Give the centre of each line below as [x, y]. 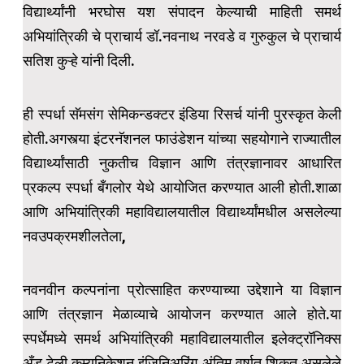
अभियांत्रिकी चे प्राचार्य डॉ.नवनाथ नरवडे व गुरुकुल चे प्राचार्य [182, 36]
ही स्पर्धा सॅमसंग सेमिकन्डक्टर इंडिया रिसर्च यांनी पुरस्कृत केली [182, 114]
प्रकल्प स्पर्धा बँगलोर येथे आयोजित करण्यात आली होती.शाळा [182, 187]
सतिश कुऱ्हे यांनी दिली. [79, 60]
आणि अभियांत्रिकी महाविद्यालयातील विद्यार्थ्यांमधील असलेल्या [182, 211]
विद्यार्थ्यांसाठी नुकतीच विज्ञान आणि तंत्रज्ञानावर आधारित [182, 162]
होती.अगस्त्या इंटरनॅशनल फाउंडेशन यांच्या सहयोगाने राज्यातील [182, 138]
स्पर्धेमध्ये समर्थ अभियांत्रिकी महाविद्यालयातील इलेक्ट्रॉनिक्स [182, 338]
